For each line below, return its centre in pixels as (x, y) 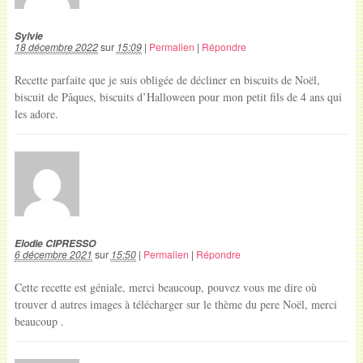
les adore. (36, 114)
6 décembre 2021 (53, 254)
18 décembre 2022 (56, 47)
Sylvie (28, 36)
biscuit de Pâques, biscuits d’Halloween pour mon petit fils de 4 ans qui (178, 97)
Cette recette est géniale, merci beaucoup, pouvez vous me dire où (165, 287)
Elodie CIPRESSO (55, 243)
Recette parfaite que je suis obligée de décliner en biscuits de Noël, (167, 80)
